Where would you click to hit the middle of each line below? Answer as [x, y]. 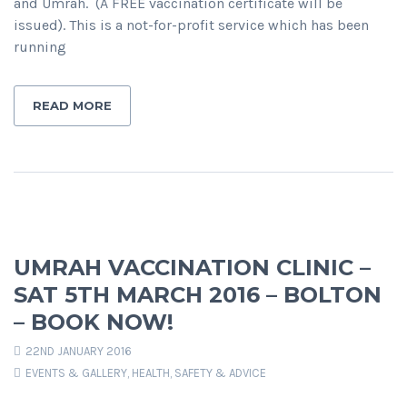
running [40, 47]
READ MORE [72, 106]
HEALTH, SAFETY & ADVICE [199, 373]
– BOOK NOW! [94, 323]
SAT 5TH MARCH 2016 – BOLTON [198, 295]
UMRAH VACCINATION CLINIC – [192, 268]
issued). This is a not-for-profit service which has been [191, 25]
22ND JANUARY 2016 [77, 352]
